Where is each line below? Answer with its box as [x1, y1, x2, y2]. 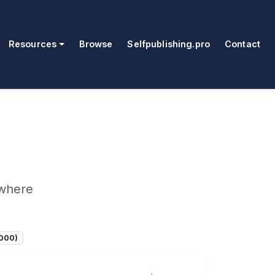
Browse [79, 39, 113, 50]
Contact [224, 39, 260, 50]
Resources [8, 39, 57, 50]
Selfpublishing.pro [127, 39, 210, 50]
